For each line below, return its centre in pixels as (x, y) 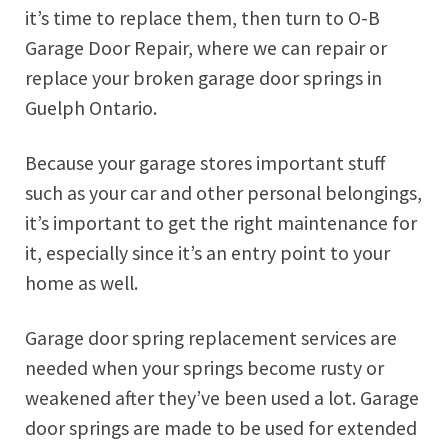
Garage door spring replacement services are (211, 337)
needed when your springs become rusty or (204, 367)
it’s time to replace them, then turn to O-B (202, 18)
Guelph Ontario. (91, 108)
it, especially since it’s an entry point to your (207, 252)
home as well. (81, 282)
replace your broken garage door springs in (203, 78)
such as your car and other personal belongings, (223, 192)
